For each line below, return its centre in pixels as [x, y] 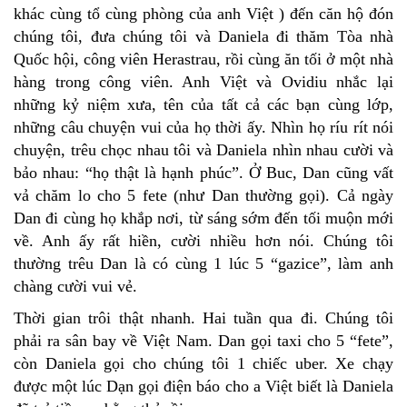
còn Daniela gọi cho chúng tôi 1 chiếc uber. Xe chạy [203, 363]
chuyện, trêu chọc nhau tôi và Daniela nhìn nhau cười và [203, 149]
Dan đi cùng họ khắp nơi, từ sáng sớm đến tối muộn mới [203, 218]
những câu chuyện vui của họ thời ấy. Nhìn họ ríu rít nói [203, 127]
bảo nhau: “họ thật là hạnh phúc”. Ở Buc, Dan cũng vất [203, 172]
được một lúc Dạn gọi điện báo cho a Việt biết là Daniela [203, 386]
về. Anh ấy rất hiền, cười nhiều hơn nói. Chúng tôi [203, 240]
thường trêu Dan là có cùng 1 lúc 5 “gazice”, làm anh [203, 263]
